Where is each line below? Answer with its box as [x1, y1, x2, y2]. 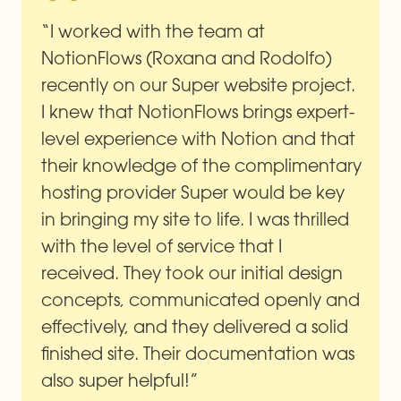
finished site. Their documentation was [41, 341, 355, 364]
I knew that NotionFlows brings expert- [41, 99, 355, 123]
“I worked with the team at [41, 19, 266, 42]
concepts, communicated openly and [41, 287, 361, 311]
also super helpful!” [41, 368, 199, 391]
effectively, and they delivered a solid [41, 314, 349, 337]
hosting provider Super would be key [41, 180, 346, 203]
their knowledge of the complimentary [41, 153, 363, 176]
